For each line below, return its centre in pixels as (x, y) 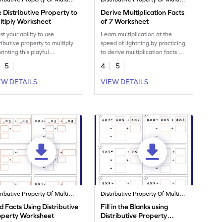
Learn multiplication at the (137, 34)
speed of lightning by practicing (143, 43)
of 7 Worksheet (125, 22)
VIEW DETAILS (124, 82)
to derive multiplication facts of (142, 52)
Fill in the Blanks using (135, 207)
